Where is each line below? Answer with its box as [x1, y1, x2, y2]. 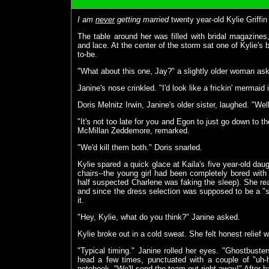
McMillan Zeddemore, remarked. [77, 126, 190, 136]
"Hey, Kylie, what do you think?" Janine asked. [77, 213, 240, 222]
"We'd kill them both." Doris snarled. [77, 143, 202, 153]
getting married [115, 15, 169, 25]
